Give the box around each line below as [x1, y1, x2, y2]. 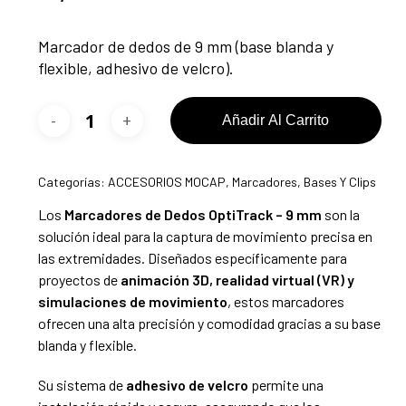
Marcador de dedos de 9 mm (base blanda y [37, 36, 333, 57]
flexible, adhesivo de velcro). [37, 58, 234, 79]
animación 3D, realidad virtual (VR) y [120, 271, 354, 289]
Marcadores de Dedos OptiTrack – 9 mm [63, 206, 322, 224]
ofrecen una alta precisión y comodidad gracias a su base [37, 314, 381, 333]
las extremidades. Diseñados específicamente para [37, 249, 347, 267]
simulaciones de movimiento [37, 293, 227, 311]
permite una [247, 376, 324, 394]
